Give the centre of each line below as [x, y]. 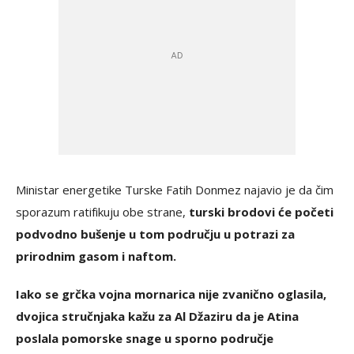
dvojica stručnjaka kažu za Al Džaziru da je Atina [157, 316]
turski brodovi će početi [261, 212]
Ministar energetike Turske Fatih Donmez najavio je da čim [175, 190]
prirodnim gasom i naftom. [96, 256]
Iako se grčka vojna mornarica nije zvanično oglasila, [171, 294]
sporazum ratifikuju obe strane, [102, 212]
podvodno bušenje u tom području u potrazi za [155, 234]
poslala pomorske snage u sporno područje [145, 338]
